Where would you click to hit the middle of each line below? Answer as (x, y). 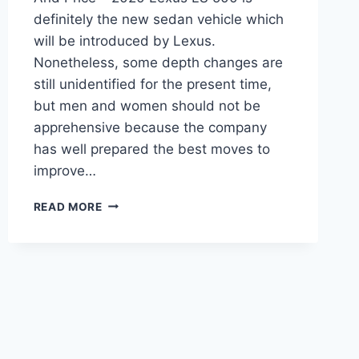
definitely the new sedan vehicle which (158, 19)
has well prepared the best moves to (151, 149)
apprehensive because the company (150, 127)
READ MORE (68, 206)
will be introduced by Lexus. (124, 40)
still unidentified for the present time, (152, 84)
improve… (65, 170)
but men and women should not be (147, 105)
